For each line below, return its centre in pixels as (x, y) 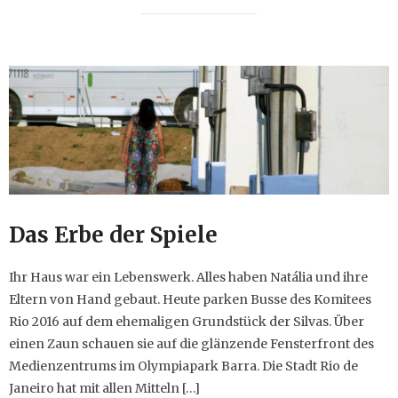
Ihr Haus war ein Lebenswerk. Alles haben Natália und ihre (188, 277)
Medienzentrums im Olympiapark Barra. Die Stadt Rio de (183, 366)
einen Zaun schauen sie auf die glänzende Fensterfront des (191, 343)
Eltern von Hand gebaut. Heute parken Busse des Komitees (190, 299)
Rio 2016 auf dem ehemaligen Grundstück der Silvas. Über (187, 321)
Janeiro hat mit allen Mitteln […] (104, 388)
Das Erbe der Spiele (113, 235)
